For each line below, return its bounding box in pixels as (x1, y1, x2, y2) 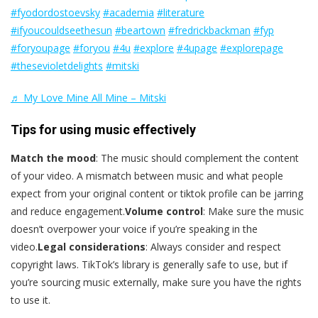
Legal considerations (38, 240, 146, 254)
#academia (103, 6, 154, 20)
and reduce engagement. (11, 204, 125, 219)
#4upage (177, 41, 217, 55)
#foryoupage (11, 41, 70, 55)
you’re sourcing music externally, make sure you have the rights (11, 275, 302, 290)
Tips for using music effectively (11, 122, 196, 138)
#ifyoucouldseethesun (11, 23, 112, 38)
